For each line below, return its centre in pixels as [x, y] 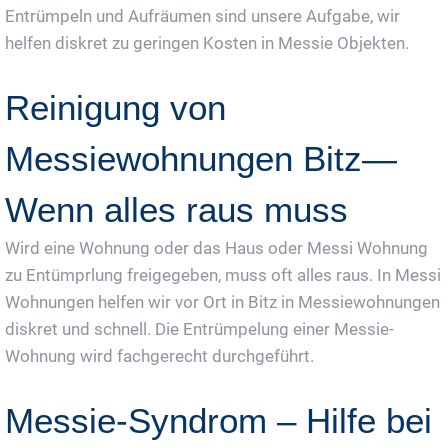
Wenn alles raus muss [176, 210]
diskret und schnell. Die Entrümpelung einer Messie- [199, 329]
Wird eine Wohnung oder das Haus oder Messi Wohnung [216, 248]
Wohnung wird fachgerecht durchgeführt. [159, 356]
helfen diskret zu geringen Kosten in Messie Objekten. [207, 43]
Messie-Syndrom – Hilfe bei [218, 421]
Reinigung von [115, 108]
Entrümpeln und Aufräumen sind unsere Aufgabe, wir [202, 16]
